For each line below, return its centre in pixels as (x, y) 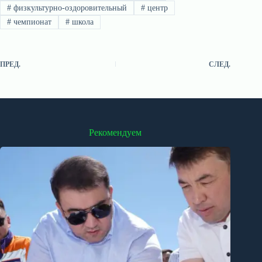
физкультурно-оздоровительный (69, 8)
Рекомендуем (116, 133)
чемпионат (31, 22)
